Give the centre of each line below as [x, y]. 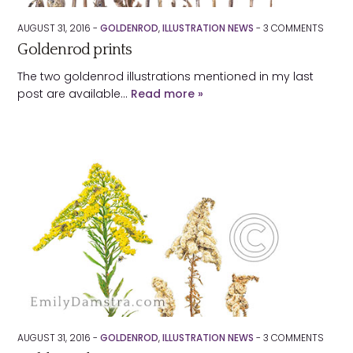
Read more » [167, 94]
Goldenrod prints [75, 50]
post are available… [74, 94]
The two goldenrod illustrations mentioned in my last [166, 76]
